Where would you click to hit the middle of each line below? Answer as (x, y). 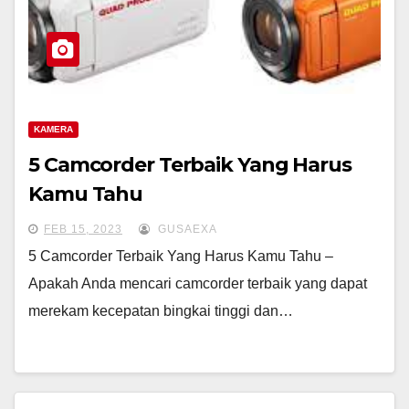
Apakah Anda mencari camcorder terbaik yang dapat (198, 283)
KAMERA (53, 129)
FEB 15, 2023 (83, 229)
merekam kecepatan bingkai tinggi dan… (161, 311)
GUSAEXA (186, 229)
